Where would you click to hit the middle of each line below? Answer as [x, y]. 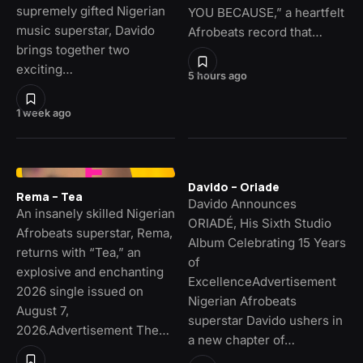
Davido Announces [242, 203]
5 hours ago [218, 76]
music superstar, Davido [85, 30]
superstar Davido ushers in [265, 320]
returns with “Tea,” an [79, 252]
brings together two [73, 49]
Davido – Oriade [234, 186]
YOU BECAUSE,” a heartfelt [266, 13]
